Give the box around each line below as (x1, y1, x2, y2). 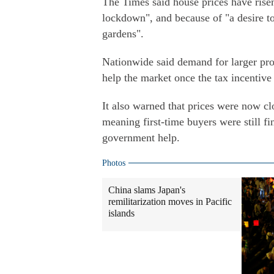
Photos (102, 158, 125, 168)
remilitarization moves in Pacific (108, 196, 232, 207)
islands (108, 208, 135, 218)
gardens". (102, 28, 144, 40)
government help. (102, 131, 180, 144)
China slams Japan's (108, 185, 185, 195)
